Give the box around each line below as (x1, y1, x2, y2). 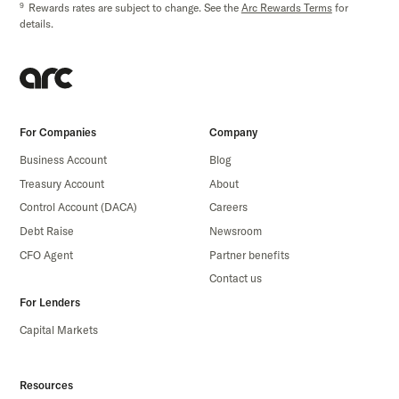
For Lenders (19, 296, 80, 310)
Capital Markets (19, 323, 98, 338)
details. (19, 16, 53, 30)
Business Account (19, 153, 107, 167)
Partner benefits (208, 248, 289, 262)
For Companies (19, 126, 96, 140)
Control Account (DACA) (19, 200, 137, 215)
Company (208, 126, 257, 140)
